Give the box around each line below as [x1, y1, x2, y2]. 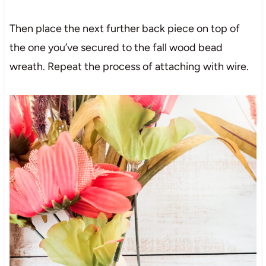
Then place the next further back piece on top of [9, 22, 240, 36]
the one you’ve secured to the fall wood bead [9, 41, 223, 55]
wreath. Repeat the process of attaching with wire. [9, 60, 249, 74]
